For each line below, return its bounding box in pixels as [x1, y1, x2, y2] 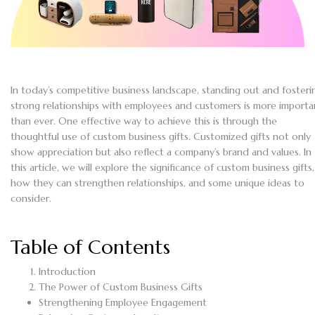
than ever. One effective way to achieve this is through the [11, 115, 277, 128]
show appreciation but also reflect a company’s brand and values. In [11, 146, 311, 159]
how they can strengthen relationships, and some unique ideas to [11, 176, 304, 190]
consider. [11, 192, 51, 205]
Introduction [39, 265, 96, 278]
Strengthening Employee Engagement [39, 296, 207, 309]
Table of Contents [11, 235, 170, 260]
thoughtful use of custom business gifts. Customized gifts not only [11, 130, 311, 143]
